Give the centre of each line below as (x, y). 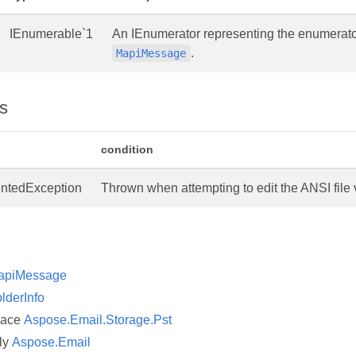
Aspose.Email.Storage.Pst (98, 320)
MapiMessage (151, 53)
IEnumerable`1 (51, 34)
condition (127, 150)
